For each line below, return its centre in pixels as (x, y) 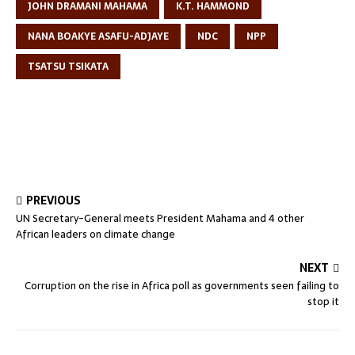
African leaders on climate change (95, 234)
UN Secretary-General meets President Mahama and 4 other (160, 218)
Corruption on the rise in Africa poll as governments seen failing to (182, 285)
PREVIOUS (53, 200)
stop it (323, 301)
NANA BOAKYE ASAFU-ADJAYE (98, 36)
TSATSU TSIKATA (68, 66)
